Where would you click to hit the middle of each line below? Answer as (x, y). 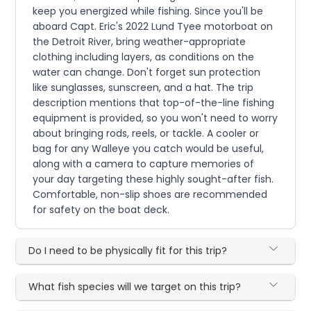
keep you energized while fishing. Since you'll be (148, 11)
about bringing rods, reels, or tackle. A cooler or (146, 134)
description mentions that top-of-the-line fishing (154, 103)
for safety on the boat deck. (101, 210)
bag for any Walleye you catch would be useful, (149, 149)
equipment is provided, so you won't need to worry (155, 118)
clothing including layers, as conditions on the (144, 57)
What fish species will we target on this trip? (135, 287)
